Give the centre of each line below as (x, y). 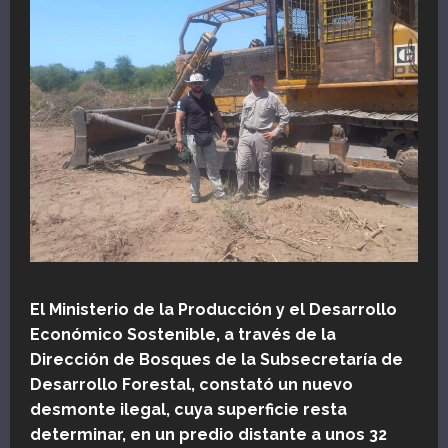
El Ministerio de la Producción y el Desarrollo (213, 310)
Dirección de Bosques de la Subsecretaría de (216, 360)
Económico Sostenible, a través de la (183, 335)
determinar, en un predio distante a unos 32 (208, 435)
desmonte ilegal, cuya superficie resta (188, 410)
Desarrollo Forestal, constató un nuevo (191, 385)
